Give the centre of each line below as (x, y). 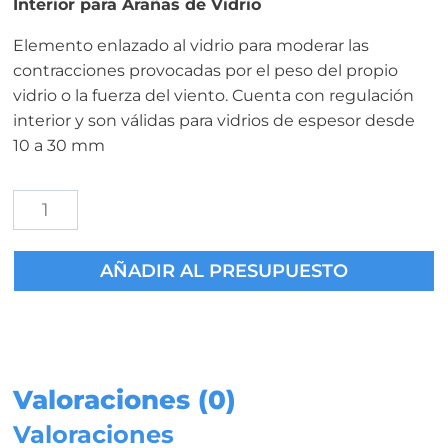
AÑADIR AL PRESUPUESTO (224, 271)
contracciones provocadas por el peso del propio (205, 70)
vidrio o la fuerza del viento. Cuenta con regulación (213, 95)
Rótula (38, 200)
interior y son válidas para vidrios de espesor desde (213, 120)
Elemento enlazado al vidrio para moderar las (190, 45)
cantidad (47, 344)
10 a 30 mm (58, 145)
